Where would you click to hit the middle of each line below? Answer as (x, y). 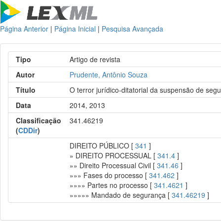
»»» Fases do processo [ (110, 175)
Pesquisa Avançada (132, 29)
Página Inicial (75, 29)
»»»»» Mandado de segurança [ (121, 195)
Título (26, 90)
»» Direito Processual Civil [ (113, 165)
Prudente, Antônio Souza (109, 74)
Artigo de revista (95, 59)
